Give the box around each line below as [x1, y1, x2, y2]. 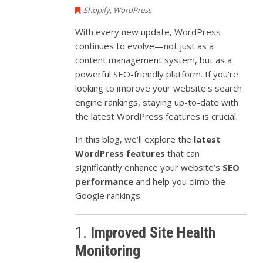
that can [165, 147, 200, 159]
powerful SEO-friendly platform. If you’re [75, 68, 239, 80]
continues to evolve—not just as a [75, 39, 214, 52]
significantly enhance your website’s [75, 161, 223, 173]
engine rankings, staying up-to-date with [75, 96, 239, 108]
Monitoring [75, 241, 141, 259]
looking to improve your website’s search [75, 82, 242, 94]
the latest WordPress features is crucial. [75, 110, 238, 122]
